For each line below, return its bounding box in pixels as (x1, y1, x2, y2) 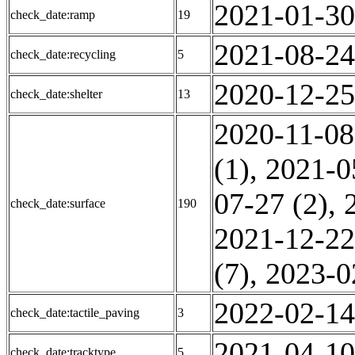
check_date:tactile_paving (10, 306, 139, 319)
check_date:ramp (10, 8, 95, 21)
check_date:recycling (10, 48, 116, 61)
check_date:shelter (10, 87, 102, 101)
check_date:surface (10, 197, 105, 210)
